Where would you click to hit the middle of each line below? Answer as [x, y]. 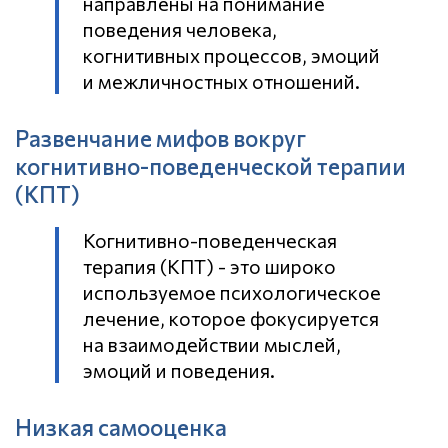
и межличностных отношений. [221, 81]
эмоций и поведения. [179, 370]
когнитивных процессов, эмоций [231, 55]
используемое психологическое [232, 292]
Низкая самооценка [121, 427]
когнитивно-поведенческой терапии [210, 166]
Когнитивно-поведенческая [210, 240]
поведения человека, [180, 29]
